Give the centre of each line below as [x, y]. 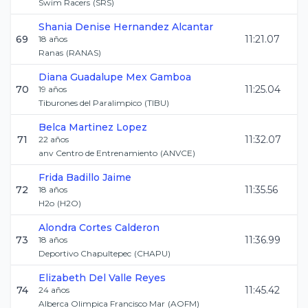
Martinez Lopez [108, 127]
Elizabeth [62, 278]
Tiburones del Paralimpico [90, 103]
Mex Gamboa [158, 77]
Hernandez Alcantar [163, 27]
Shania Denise [75, 27]
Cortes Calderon [119, 228]
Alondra [57, 228]
